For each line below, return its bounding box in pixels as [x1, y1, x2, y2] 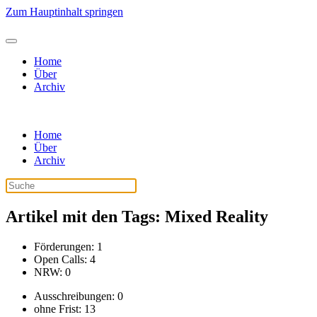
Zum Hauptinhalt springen [6, 6, 123, 18]
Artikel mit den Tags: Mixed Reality [6, 207, 268, 226]
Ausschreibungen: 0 [34, 289, 123, 302]
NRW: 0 [34, 265, 71, 278]
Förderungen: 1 [34, 240, 103, 253]
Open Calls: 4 [34, 253, 96, 265]
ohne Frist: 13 [34, 302, 96, 315]
